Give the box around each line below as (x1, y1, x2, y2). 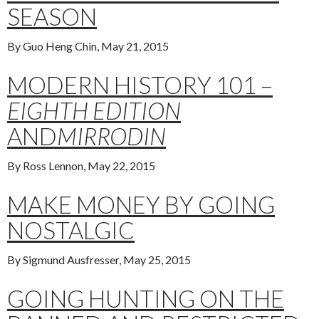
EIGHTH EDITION (7, 96, 181, 125)
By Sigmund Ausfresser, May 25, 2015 (7, 253, 191, 267)
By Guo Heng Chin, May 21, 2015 (7, 39, 169, 53)
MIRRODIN (57, 122, 166, 151)
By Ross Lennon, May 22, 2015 (7, 159, 155, 173)
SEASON (7, 2, 97, 31)
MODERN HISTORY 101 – (7, 70, 273, 100)
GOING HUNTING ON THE (7, 284, 284, 313)
